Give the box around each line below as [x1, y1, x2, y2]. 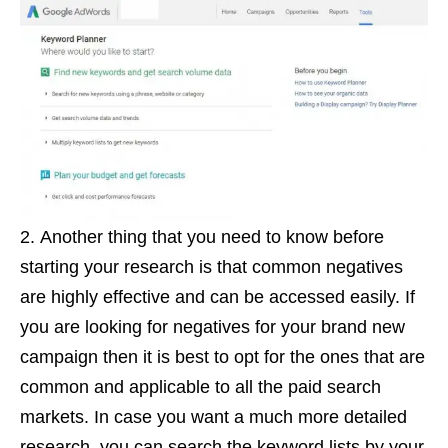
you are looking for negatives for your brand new [20, 316, 405, 337]
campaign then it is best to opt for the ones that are [20, 346, 425, 367]
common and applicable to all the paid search [20, 376, 381, 397]
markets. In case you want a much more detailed [20, 406, 407, 427]
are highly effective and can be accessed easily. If [20, 286, 415, 307]
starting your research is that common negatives [20, 256, 403, 277]
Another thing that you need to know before [40, 226, 384, 247]
